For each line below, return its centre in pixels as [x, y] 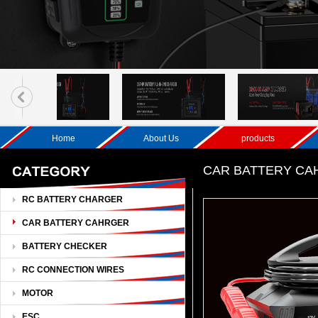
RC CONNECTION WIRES [73, 270]
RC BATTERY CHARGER [72, 199]
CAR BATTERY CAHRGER [76, 223]
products [258, 138]
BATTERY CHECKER [65, 246]
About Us [161, 138]
